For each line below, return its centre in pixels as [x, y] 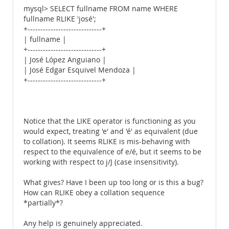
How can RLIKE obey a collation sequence [94, 193]
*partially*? [43, 203]
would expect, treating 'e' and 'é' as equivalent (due [111, 131]
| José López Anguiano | [65, 60]
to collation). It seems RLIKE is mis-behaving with [107, 142]
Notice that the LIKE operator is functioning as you [110, 121]
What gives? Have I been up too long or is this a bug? [113, 182]
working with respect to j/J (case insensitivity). [101, 162]
